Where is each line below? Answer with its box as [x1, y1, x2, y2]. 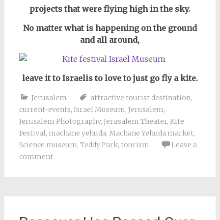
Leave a [171, 140, 197, 149]
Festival [19, 129, 46, 137]
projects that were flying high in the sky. [29, 4, 191, 14]
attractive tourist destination [90, 93, 191, 102]
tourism [120, 140, 149, 149]
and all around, [80, 35, 140, 45]
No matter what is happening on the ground [23, 23, 197, 33]
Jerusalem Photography [19, 117, 101, 126]
